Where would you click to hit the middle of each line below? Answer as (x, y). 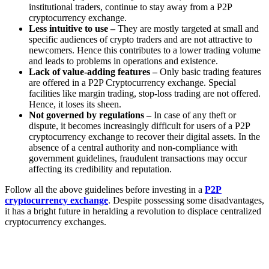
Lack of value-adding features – (94, 71)
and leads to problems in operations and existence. (125, 61)
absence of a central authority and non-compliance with (133, 147)
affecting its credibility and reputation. (100, 169)
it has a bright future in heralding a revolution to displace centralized (133, 211)
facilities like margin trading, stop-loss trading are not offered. (145, 93)
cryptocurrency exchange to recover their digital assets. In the (144, 136)
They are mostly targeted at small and (188, 28)
